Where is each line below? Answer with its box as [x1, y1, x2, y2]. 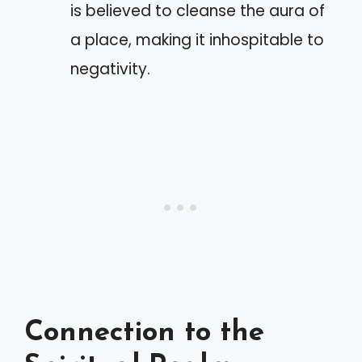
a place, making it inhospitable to [70, 28, 324, 51]
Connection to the [24, 319, 264, 348]
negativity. [70, 57, 150, 80]
